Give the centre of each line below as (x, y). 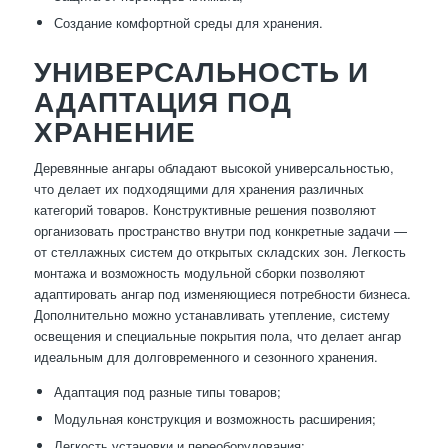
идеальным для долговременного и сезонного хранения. (205, 357)
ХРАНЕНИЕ (114, 131)
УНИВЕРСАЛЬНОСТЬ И (201, 71)
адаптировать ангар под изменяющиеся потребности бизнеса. (222, 294)
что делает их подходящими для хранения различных (198, 189)
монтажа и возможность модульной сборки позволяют (199, 273)
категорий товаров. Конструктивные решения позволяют (204, 210)
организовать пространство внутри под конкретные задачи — (220, 231)
